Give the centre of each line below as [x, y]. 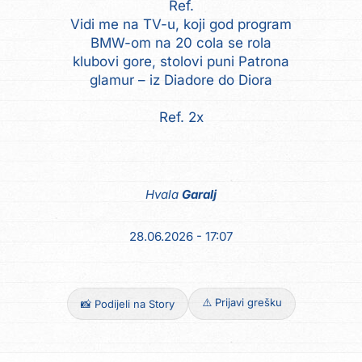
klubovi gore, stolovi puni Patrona [181, 61]
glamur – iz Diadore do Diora [181, 80]
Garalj [199, 194]
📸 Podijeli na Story [127, 304]
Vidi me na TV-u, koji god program [181, 24]
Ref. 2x [181, 117]
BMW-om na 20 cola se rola [181, 43]
